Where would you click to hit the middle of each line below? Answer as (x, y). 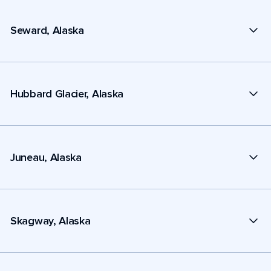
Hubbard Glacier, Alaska (67, 93)
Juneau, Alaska (46, 157)
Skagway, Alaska (51, 220)
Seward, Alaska (47, 30)
